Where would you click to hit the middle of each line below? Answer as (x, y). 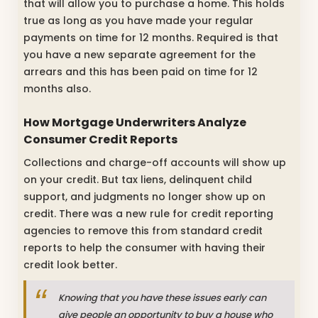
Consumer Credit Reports (100, 139)
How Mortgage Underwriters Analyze (135, 122)
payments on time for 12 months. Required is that (151, 37)
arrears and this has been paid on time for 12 (141, 71)
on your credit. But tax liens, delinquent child (138, 179)
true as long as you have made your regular (138, 20)
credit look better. (70, 264)
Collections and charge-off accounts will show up (155, 162)
